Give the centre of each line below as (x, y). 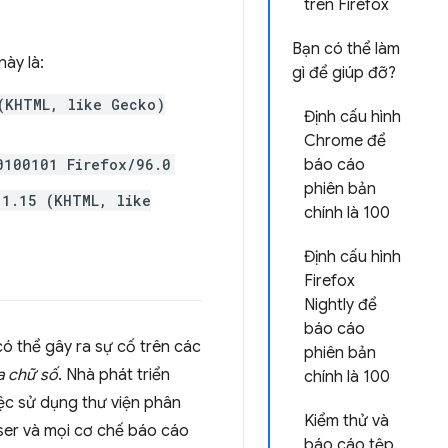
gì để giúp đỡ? (344, 73)
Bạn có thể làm (346, 49)
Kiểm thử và (346, 421)
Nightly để (340, 305)
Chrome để (345, 141)
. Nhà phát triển (114, 375)
